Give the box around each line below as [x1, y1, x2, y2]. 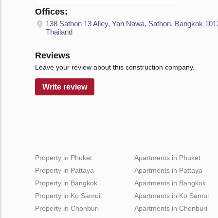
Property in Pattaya [35, 166, 94, 174]
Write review [42, 82, 87, 91]
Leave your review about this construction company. [35, 63, 195, 71]
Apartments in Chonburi [134, 204, 207, 212]
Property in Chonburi [35, 204, 99, 212]
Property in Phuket [35, 153, 92, 162]
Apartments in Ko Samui [134, 191, 209, 200]
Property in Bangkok [35, 179, 97, 187]
